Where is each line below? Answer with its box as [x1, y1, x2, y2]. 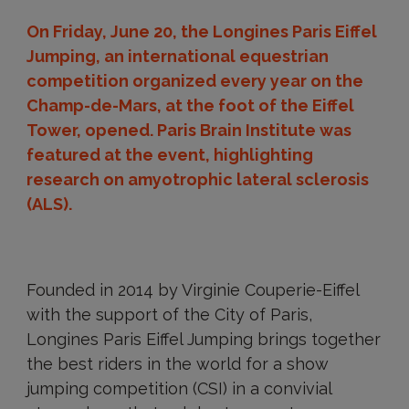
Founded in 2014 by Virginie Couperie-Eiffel [26, 280, 359, 299]
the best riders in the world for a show [26, 354, 329, 373]
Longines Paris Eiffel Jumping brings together [26, 330, 381, 349]
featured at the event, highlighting [26, 145, 313, 164]
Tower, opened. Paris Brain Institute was [26, 121, 351, 140]
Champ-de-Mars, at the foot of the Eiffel [26, 96, 354, 115]
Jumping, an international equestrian [26, 47, 329, 66]
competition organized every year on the [26, 71, 363, 90]
